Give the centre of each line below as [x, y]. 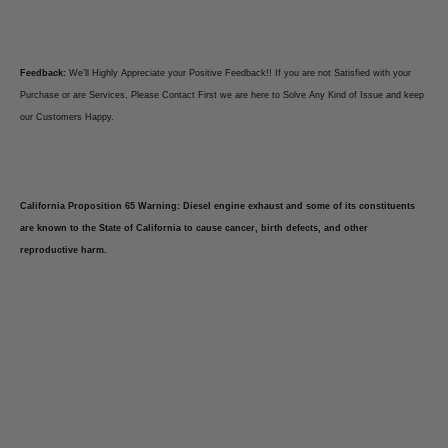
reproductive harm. [63, 250]
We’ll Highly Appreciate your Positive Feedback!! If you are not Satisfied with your [240, 73]
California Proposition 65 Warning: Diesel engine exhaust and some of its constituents [217, 206]
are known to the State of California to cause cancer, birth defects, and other [194, 228]
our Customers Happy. [67, 117]
